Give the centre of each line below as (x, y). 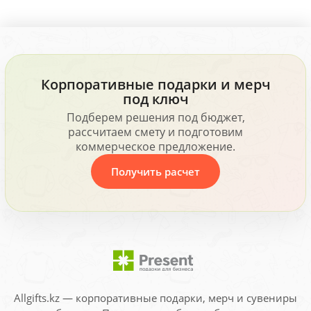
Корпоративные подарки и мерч (155, 84)
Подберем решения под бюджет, (155, 118)
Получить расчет (155, 171)
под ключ (155, 98)
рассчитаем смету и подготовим (155, 132)
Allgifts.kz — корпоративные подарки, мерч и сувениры (155, 297)
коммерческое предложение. (155, 147)
